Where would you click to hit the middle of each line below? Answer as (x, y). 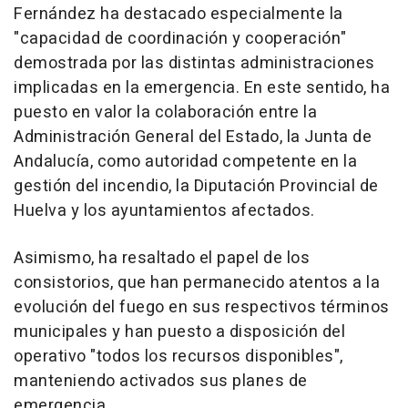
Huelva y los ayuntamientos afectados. (164, 210)
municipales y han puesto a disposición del (179, 331)
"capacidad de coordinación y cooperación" (180, 38)
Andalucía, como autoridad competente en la (185, 161)
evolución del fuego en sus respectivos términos (202, 307)
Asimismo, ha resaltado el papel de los (162, 258)
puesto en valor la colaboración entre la (165, 112)
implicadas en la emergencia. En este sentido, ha (202, 87)
